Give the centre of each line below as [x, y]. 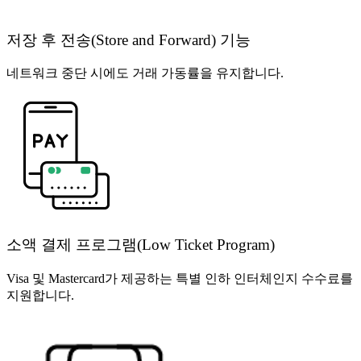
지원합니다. [40, 295]
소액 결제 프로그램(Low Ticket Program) [141, 244]
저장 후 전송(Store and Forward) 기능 [129, 39]
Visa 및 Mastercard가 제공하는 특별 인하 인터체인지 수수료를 [180, 278]
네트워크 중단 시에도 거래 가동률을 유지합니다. [145, 73]
